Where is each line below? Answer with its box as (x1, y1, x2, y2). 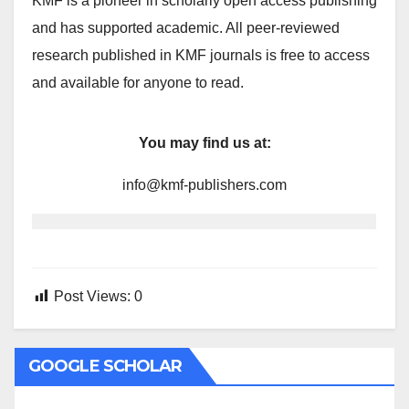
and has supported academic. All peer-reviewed (32, 20, 340, 36)
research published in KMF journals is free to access (32, 47, 370, 63)
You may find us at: (138, 135, 271, 151)
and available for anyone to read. (32, 75, 244, 90)
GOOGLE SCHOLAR (28, 356, 183, 376)
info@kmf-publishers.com (122, 177, 287, 193)
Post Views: (54, 288, 131, 304)
